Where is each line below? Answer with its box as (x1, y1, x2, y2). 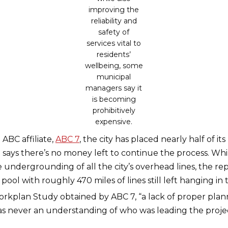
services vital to (87, 39, 141, 48)
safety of (98, 27, 130, 37)
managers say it (85, 83, 142, 93)
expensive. (95, 117, 133, 126)
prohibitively (92, 106, 135, 115)
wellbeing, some (84, 61, 143, 70)
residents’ (97, 50, 131, 59)
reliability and (91, 16, 137, 25)
